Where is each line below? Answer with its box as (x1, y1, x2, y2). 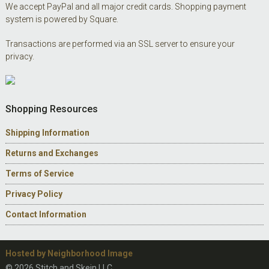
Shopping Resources (5, 103, 98, 115)
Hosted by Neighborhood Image (5, 248, 133, 258)
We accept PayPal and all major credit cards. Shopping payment (5, 1, 246, 11)
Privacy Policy (5, 189, 62, 199)
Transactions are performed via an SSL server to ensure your (5, 38, 235, 49)
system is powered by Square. (5, 14, 118, 24)
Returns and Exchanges (5, 148, 98, 158)
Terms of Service (5, 168, 74, 178)
